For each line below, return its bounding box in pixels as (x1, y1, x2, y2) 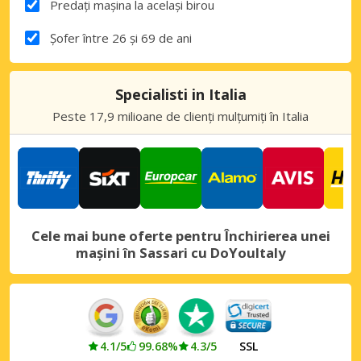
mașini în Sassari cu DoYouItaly (75, 243, 286, 262)
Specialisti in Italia (114, 84, 247, 104)
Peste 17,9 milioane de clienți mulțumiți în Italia (52, 107, 309, 124)
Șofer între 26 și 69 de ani (49, 29, 192, 46)
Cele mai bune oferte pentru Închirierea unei (31, 226, 330, 245)
